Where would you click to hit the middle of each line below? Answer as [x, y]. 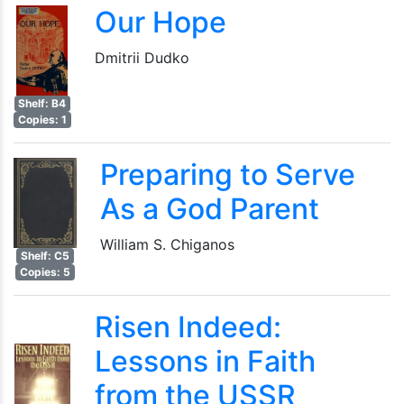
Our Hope [160, 22]
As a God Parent [210, 209]
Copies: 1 [42, 119]
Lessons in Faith [205, 361]
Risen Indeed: [188, 327]
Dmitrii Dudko [142, 58]
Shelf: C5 [45, 256]
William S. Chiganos [167, 244]
